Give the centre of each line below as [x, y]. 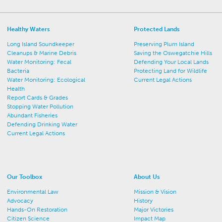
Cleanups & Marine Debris [42, 53]
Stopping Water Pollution [40, 107]
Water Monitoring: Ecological [46, 80]
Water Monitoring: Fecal [39, 62]
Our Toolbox [25, 177]
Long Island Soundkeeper [41, 44]
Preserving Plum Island [164, 44]
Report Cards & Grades [38, 98]
